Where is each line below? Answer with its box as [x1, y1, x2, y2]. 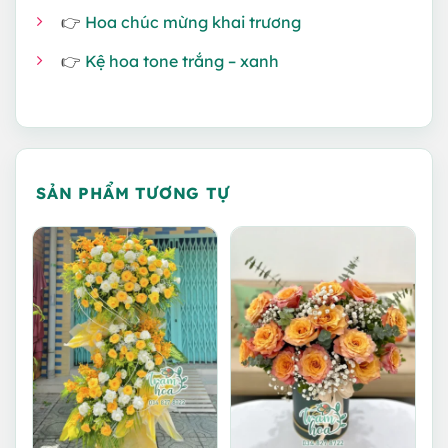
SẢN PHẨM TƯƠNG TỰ [36, 182, 230, 203]
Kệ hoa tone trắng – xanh [85, 50, 279, 71]
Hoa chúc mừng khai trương [85, 11, 301, 32]
